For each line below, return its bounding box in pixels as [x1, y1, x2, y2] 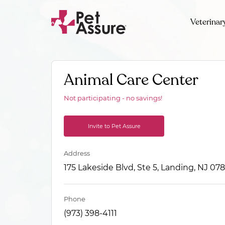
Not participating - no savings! [64, 94, 162, 102]
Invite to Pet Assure [87, 123, 141, 130]
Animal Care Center [64, 69, 198, 90]
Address [64, 149, 90, 157]
